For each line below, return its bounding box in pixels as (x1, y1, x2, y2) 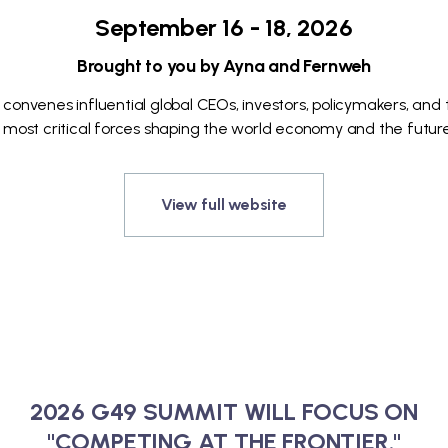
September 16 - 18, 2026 (95, 13, 353, 42)
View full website (161, 195, 287, 214)
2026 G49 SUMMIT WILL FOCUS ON (29, 397, 419, 426)
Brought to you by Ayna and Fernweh (76, 55, 372, 77)
